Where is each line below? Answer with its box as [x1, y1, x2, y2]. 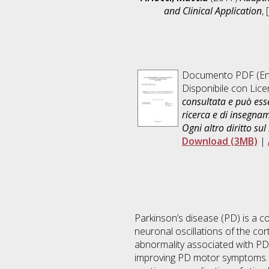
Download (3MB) [182, 134, 258, 148]
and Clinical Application [164, 4, 262, 18]
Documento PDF [182, 68, 254, 82]
